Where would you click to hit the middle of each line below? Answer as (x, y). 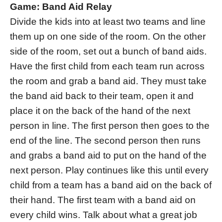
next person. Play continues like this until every (109, 170)
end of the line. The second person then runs (105, 141)
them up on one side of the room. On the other (108, 37)
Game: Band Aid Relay (61, 7)
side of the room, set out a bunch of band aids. (108, 52)
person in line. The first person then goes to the (110, 126)
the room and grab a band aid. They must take (108, 81)
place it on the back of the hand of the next (100, 111)
